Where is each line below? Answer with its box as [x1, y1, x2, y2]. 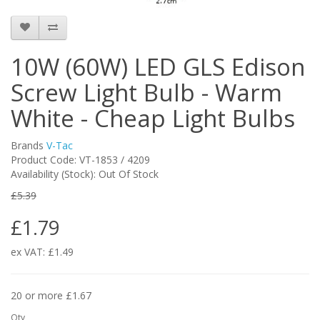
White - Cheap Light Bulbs [11, 101, 295, 134]
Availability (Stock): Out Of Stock [11, 166, 159, 181]
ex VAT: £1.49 [11, 244, 74, 259]
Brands [11, 138, 46, 152]
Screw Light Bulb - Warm [11, 76, 282, 109]
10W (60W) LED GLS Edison [11, 50, 305, 83]
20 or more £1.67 [11, 288, 91, 302]
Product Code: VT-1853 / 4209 [11, 152, 150, 166]
